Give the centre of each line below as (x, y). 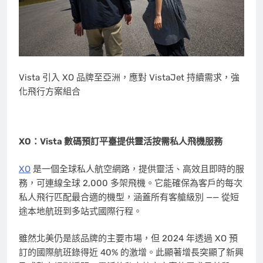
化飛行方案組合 (50, 91)
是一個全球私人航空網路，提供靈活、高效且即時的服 (137, 169)
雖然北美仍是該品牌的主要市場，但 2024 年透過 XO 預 (128, 239)
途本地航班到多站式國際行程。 (80, 211)
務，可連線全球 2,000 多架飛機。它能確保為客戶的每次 (131, 183)
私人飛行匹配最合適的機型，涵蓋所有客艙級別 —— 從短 (129, 197)
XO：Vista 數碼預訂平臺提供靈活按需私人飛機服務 (121, 142)
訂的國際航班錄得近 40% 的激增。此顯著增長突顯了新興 (131, 253)
